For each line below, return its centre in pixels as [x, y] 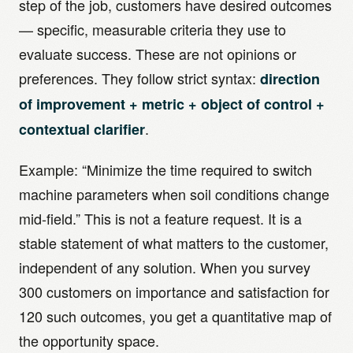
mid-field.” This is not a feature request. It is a [160, 218]
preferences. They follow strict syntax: [139, 78]
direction [290, 79]
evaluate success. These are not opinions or [158, 54]
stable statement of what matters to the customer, [174, 243]
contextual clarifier [82, 129]
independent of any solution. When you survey [165, 267]
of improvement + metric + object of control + [172, 104]
